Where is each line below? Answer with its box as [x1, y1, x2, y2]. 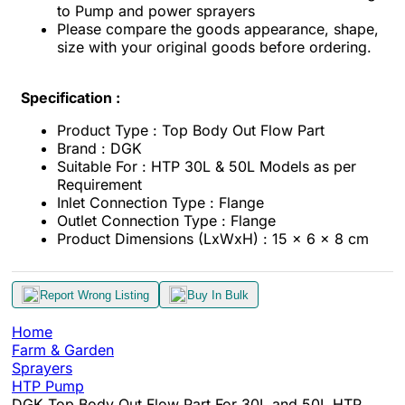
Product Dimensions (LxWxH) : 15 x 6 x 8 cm [57, 230, 369, 248]
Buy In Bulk [187, 287, 249, 302]
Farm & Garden [12, 341, 114, 359]
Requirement [57, 175, 142, 193]
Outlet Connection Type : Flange [57, 212, 276, 230]
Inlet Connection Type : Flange [57, 193, 264, 212]
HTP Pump [12, 377, 84, 395]
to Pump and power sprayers [57, 2, 255, 20]
